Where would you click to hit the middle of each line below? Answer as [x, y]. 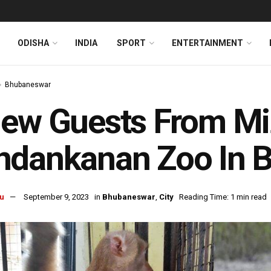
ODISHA [33, 43]
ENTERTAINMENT [207, 43]
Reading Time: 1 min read [223, 197]
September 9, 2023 [56, 197]
